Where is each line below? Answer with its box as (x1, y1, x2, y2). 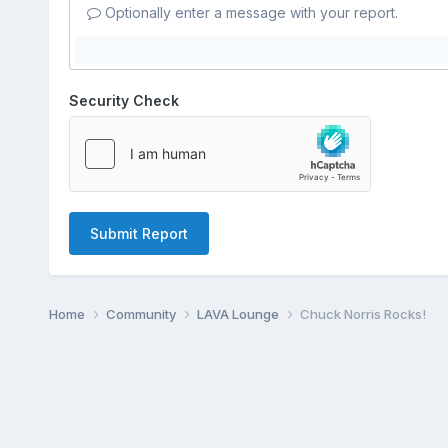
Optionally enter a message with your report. (100, 3, 398, 21)
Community (105, 305, 179, 322)
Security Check (68, 91, 179, 109)
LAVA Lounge (196, 305, 282, 322)
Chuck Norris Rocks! (299, 305, 426, 322)
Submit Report (89, 224, 188, 242)
